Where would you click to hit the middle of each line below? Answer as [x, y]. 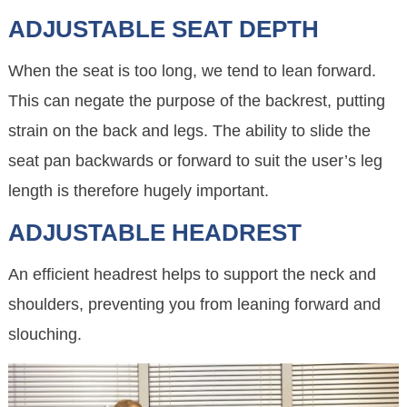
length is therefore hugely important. [139, 191]
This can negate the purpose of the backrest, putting [197, 101]
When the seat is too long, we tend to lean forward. [193, 71]
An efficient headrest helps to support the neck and [193, 275]
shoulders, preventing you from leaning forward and [195, 305]
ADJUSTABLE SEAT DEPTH [164, 30]
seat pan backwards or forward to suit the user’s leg [196, 161]
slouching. [45, 335]
